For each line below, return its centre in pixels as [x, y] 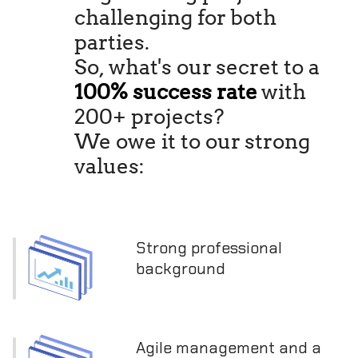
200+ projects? [150, 115]
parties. [112, 41]
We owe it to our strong [193, 140]
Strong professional [209, 247]
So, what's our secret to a [197, 66]
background [181, 268]
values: [110, 165]
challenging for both [176, 16]
